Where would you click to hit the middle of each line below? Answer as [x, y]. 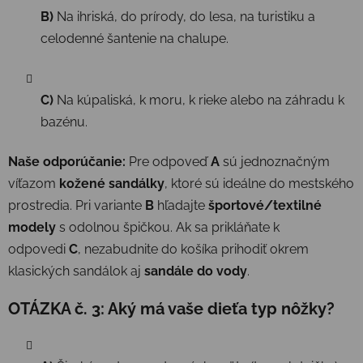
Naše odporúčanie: [67, 161]
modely [32, 227]
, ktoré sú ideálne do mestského [259, 183]
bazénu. [64, 122]
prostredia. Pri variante [77, 205]
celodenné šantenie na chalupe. [135, 38]
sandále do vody [196, 271]
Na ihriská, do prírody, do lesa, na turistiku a [184, 16]
